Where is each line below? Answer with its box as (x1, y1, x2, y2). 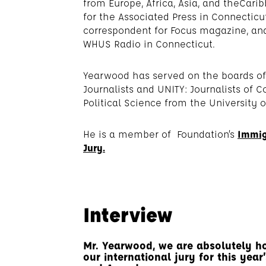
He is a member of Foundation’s (83, 128, 237, 140)
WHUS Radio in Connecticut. (83, 37, 215, 50)
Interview (83, 201, 172, 227)
